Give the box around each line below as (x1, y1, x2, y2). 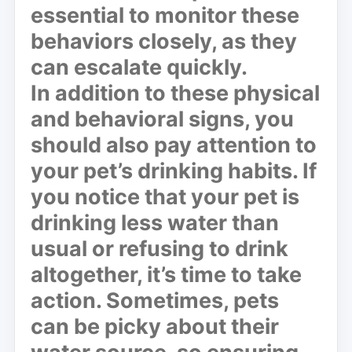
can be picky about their (31, 313, 279, 339)
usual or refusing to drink (31, 235, 288, 262)
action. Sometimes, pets (31, 287, 279, 313)
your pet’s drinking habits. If (31, 157, 317, 184)
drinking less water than (31, 209, 279, 236)
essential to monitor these (31, 2, 299, 28)
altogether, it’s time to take (31, 261, 302, 288)
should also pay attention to (31, 131, 317, 158)
